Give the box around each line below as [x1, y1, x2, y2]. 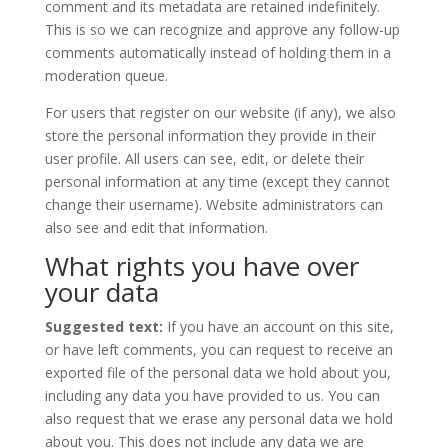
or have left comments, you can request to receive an [44, 340, 393, 359]
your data [44, 274, 159, 310]
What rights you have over [44, 248, 359, 284]
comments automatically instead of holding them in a [44, 43, 391, 62]
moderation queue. [44, 66, 168, 85]
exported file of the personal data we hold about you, [44, 363, 391, 382]
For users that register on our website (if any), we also [44, 103, 396, 122]
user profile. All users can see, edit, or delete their [44, 149, 364, 168]
